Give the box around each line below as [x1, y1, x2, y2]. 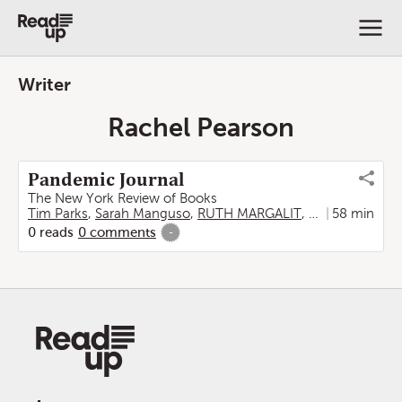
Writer [18, 74, 71, 94]
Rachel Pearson [108, 113, 294, 142]
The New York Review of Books [28, 191, 217, 205]
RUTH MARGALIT [197, 206, 301, 221]
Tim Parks [28, 206, 88, 221]
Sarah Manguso [95, 206, 190, 221]
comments [90, 225, 156, 240]
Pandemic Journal [28, 169, 184, 190]
